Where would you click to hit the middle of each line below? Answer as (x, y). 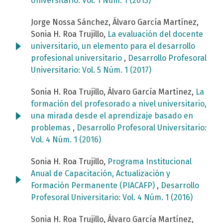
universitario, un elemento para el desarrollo (113, 46)
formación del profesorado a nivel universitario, (119, 104)
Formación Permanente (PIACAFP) (94, 186)
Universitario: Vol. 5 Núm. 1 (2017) (91, 70)
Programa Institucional (150, 162)
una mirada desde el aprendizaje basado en (112, 116)
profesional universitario (77, 58)
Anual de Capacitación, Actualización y (101, 174)
